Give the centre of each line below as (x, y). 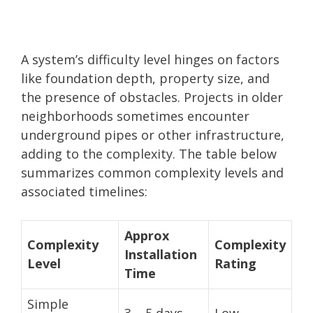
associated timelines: (84, 191)
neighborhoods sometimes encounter (135, 116)
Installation (161, 254)
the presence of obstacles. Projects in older (152, 97)
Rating (235, 263)
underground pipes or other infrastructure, (153, 134)
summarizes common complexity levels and (152, 172)
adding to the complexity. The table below (149, 153)
